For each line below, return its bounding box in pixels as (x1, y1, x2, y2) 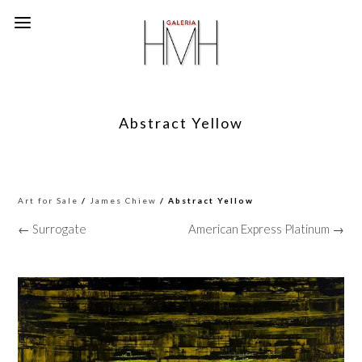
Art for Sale (18, 196, 79, 205)
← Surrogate (18, 221, 87, 236)
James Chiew (90, 196, 158, 205)
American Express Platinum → (187, 221, 344, 236)
